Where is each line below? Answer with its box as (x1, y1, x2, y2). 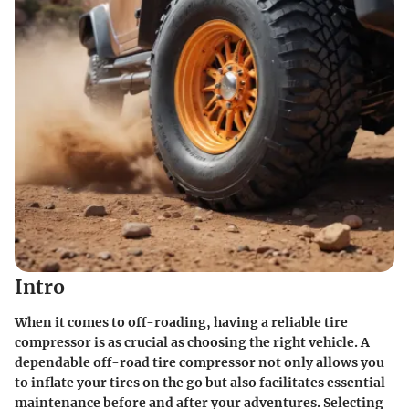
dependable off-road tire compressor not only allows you (15, 353, 384, 371)
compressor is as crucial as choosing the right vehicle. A (15, 333, 370, 351)
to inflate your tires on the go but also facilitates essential (15, 373, 385, 391)
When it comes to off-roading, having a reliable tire (15, 313, 348, 330)
